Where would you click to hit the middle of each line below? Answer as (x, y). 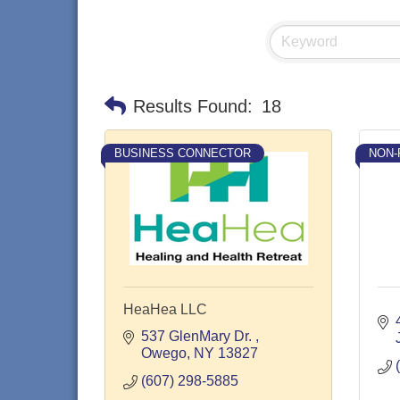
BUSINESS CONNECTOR (183, 153)
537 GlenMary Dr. (198, 336)
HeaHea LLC (165, 309)
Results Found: (193, 106)
